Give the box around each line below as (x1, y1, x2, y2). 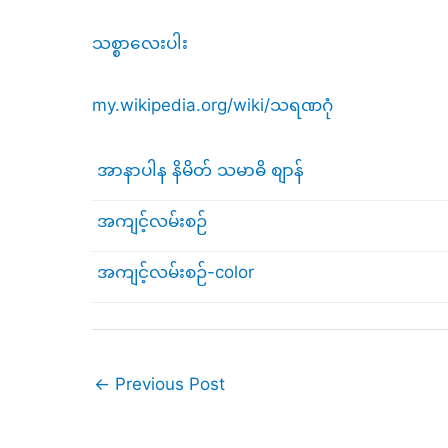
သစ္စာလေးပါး (92, 32, 188, 53)
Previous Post (110, 373, 225, 394)
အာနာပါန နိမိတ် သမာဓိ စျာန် (97, 160, 304, 181)
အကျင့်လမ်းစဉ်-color (97, 262, 254, 283)
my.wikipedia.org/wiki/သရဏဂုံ (92, 94, 333, 115)
